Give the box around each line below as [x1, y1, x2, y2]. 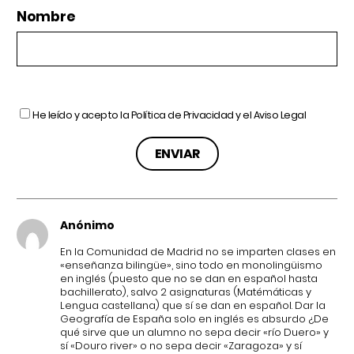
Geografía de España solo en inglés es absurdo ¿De [60, 311, 329, 326]
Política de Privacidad [130, 107, 234, 122]
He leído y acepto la [32, 107, 131, 122]
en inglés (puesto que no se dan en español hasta [60, 270, 318, 286]
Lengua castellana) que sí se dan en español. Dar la [60, 297, 326, 313]
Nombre [17, 6, 75, 26]
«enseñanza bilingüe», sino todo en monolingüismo [60, 257, 322, 273]
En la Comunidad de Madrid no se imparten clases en [60, 243, 336, 259]
